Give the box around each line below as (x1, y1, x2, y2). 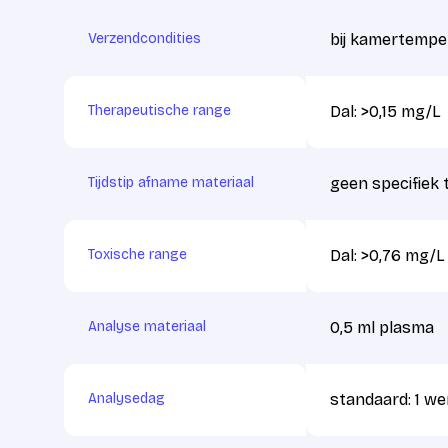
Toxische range (88, 246, 187, 263)
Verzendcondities (88, 30, 201, 47)
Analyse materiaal (88, 318, 206, 335)
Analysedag (88, 390, 165, 407)
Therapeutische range (88, 102, 231, 119)
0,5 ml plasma (329, 318, 434, 337)
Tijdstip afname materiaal (88, 174, 254, 191)
